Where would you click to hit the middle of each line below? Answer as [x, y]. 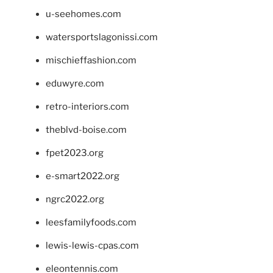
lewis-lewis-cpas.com [92, 245]
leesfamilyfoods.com [91, 222]
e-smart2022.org [83, 176]
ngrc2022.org [75, 199]
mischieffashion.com [91, 60]
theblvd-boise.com [86, 129]
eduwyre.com [75, 83]
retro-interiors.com [87, 106]
